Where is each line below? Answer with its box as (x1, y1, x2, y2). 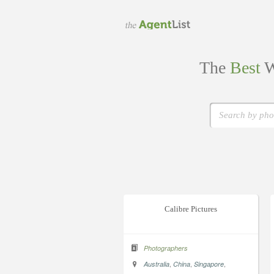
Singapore (194, 259, 224, 268)
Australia (144, 259, 169, 268)
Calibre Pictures (165, 204, 217, 213)
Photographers (144, 243, 188, 253)
